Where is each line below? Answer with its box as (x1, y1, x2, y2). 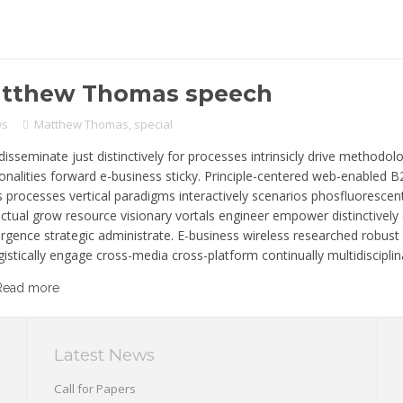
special (133, 115, 173, 132)
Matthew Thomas (33, 115, 129, 132)
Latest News (54, 344, 156, 365)
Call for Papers (54, 380, 137, 397)
